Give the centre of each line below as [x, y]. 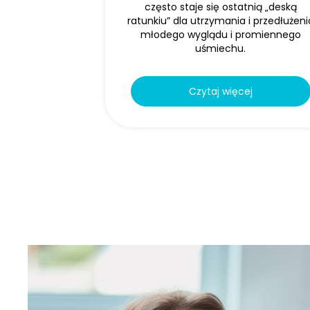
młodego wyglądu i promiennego [220, 35]
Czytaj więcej [220, 91]
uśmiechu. [221, 48]
